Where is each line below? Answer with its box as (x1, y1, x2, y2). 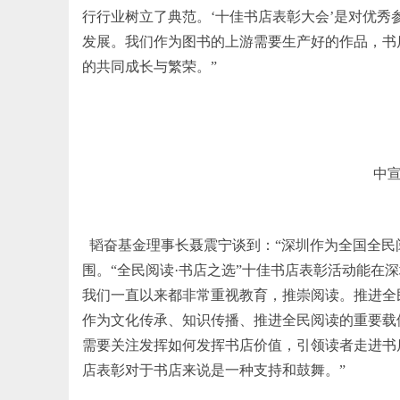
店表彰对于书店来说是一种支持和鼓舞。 (82, 362, 339, 378)
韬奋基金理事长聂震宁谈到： (82, 237, 275, 253)
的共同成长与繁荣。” (82, 58, 217, 74)
